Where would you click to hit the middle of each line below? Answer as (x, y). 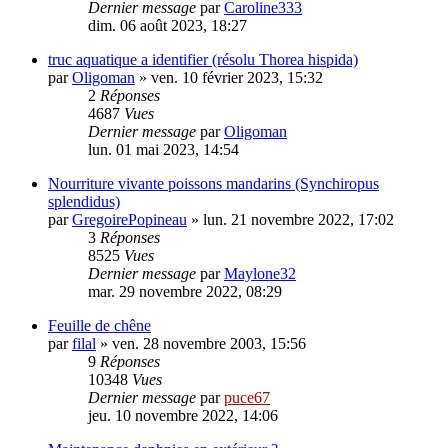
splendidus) (84, 202)
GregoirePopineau (129, 220)
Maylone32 (260, 274)
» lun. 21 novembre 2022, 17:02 (290, 220)
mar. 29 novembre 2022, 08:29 (185, 292)
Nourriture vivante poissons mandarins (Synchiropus (213, 184)
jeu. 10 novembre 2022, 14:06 (183, 416)
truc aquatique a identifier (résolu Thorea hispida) (203, 60)
